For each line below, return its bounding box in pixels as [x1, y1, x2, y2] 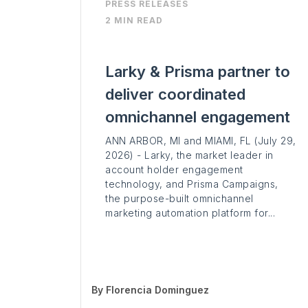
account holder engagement [105, 164, 243, 176]
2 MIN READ [105, 15, 163, 26]
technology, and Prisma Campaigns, [105, 178, 278, 190]
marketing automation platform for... [105, 207, 275, 219]
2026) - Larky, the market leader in [105, 149, 274, 162]
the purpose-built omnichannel [105, 192, 254, 205]
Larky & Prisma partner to [105, 63, 290, 81]
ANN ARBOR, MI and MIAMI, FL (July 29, [105, 135, 296, 147]
